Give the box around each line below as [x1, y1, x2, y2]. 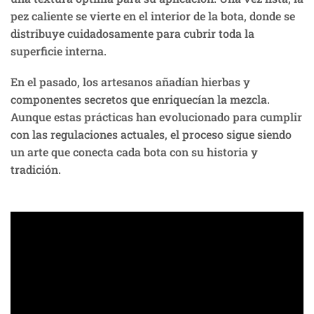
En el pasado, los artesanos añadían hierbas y [11, 74, 250, 89]
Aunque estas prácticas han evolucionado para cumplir [11, 109, 302, 124]
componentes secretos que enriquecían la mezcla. [11, 91, 270, 107]
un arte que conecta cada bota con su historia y [11, 144, 258, 159]
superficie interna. [11, 43, 107, 59]
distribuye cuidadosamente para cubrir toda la [11, 26, 254, 41]
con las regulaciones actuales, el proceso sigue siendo [11, 126, 292, 142]
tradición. [11, 161, 61, 177]
